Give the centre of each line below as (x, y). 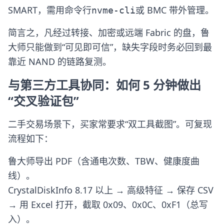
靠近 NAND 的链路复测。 (60, 61)
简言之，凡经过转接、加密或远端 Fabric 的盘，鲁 (109, 32)
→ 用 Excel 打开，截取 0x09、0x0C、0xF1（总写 (108, 204)
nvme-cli (113, 10)
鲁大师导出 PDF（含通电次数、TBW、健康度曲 (104, 161)
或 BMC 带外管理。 (175, 10)
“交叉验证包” (43, 101)
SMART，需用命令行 (50, 10)
